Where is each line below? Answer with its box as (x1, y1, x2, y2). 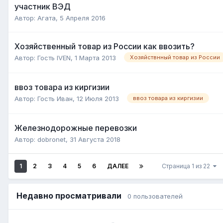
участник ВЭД (14, 1, 71, 11)
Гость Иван (37, 94, 73, 103)
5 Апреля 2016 (60, 13, 106, 22)
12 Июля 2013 (77, 94, 119, 103)
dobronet (37, 135, 66, 143)
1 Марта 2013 (75, 53, 116, 62)
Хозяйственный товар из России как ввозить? (14, 41, 195, 51)
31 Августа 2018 (70, 135, 120, 143)
